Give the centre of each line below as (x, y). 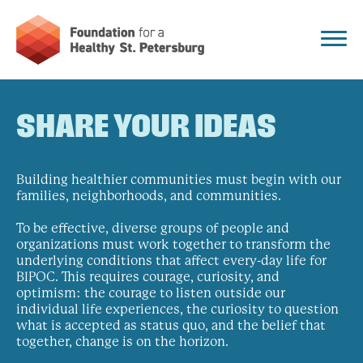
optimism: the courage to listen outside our (151, 293)
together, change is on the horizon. (122, 342)
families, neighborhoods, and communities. (149, 196)
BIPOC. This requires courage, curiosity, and (148, 277)
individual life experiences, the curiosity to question (177, 310)
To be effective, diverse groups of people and (153, 228)
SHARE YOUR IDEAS (146, 129)
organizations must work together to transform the (173, 245)
